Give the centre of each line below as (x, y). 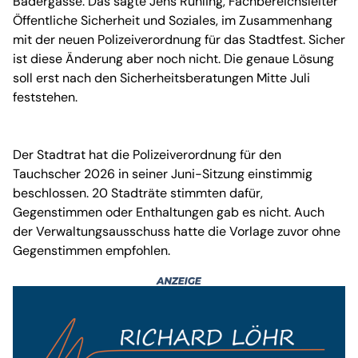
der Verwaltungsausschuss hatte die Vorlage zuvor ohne (177, 231)
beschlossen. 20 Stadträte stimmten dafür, (138, 193)
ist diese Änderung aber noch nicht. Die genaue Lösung (173, 58)
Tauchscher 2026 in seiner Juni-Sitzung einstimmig (163, 173)
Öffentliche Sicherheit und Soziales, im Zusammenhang (173, 20)
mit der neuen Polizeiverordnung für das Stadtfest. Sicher (179, 39)
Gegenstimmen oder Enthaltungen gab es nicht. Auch (169, 212)
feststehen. (45, 97)
